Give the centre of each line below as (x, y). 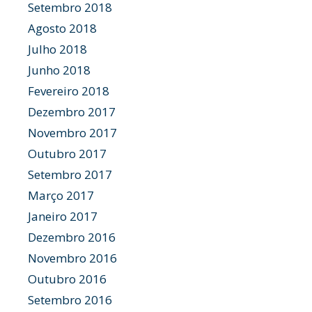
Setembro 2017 (70, 174)
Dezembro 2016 (72, 237)
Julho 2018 (57, 49)
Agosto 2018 (62, 28)
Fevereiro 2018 (69, 91)
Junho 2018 (59, 70)
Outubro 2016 (67, 279)
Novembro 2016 (72, 258)
